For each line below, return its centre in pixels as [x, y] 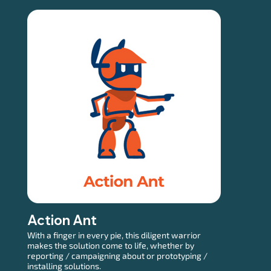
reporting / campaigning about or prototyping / [117, 255]
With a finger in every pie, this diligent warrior [114, 235]
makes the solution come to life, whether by [110, 245]
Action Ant [62, 220]
